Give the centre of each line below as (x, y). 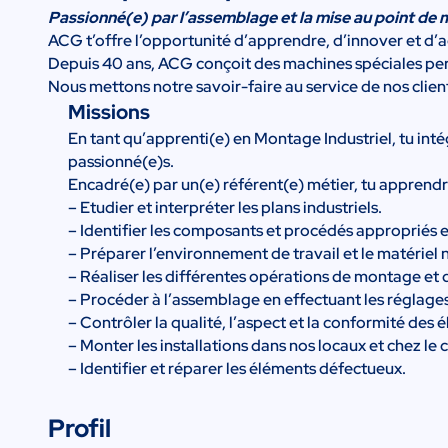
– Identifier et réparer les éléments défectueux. (237, 368)
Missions (109, 111)
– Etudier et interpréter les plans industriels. (225, 207)
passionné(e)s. (121, 161)
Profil (79, 427)
